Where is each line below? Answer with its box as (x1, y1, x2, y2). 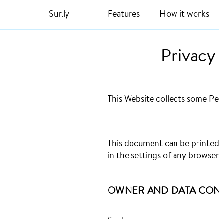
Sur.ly (49, 10, 69, 19)
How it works (159, 10, 209, 19)
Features (108, 10, 140, 19)
